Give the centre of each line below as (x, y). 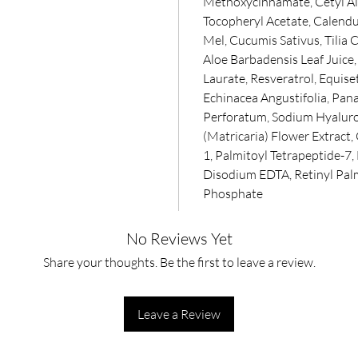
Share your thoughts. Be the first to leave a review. (179, 262)
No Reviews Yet (179, 239)
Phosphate (233, 193)
